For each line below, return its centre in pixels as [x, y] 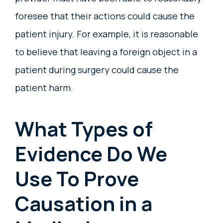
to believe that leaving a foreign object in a [106, 52]
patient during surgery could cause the [97, 70]
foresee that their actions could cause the [105, 16]
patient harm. [44, 88]
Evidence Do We [91, 154]
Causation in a [84, 204]
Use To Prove [77, 179]
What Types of [84, 129]
